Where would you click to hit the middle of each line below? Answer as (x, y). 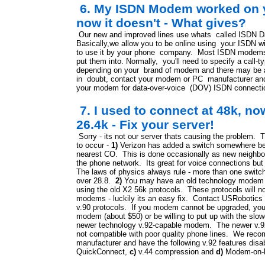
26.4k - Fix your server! (145, 125)
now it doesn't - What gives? (161, 23)
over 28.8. (96, 181)
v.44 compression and (176, 252)
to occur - (94, 145)
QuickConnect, (103, 252)
